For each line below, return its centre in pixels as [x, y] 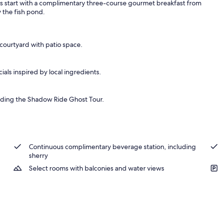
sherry [38, 155]
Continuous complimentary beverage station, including [112, 146]
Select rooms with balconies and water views [96, 168]
